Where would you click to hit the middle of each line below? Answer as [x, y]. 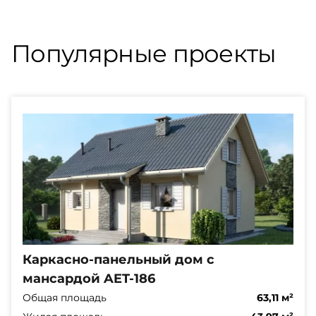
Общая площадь [65, 298]
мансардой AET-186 [89, 279]
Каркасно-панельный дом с [119, 260]
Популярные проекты [144, 54]
